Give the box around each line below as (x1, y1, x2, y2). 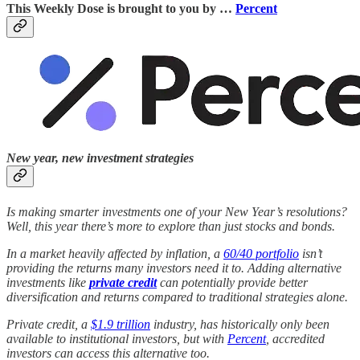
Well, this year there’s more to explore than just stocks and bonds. (6, 219, 335, 233)
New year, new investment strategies (6, 151, 194, 166)
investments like (6, 275, 89, 289)
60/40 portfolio (223, 246, 299, 260)
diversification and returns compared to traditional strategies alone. (6, 289, 348, 304)
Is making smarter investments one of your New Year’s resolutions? (6, 204, 347, 219)
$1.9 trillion (91, 317, 150, 331)
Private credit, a (6, 317, 91, 331)
